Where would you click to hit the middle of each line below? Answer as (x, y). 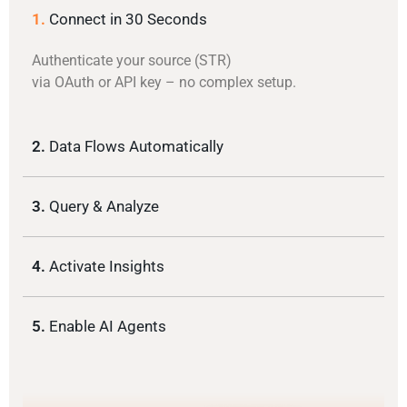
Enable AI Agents (108, 327)
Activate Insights (107, 267)
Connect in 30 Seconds (128, 20)
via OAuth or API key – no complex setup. (164, 83)
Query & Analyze (104, 207)
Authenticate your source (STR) (132, 61)
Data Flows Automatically (136, 147)
